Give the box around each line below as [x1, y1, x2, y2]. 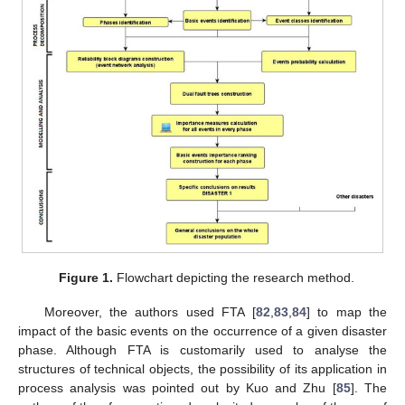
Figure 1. [58, 270, 113, 286]
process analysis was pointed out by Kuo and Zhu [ [18, 381, 336, 396]
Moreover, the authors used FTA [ [43, 305, 256, 320]
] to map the [306, 305, 388, 320]
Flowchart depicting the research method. [112, 270, 354, 286]
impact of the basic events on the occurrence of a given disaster [18, 324, 387, 339]
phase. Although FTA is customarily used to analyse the [18, 343, 387, 358]
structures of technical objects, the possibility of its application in [18, 362, 387, 377]
